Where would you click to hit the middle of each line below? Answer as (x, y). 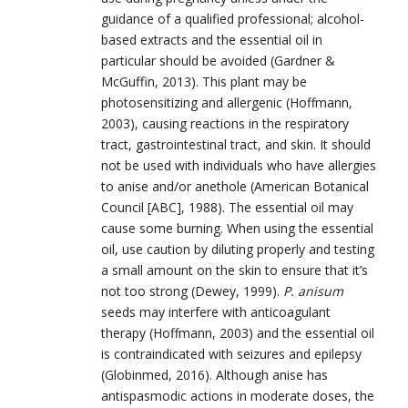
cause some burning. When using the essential (237, 228)
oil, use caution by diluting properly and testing (238, 249)
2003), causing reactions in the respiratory (225, 123)
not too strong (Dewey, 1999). (192, 291)
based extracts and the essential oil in (212, 39)
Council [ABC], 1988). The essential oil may (227, 207)
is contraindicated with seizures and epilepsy (231, 353)
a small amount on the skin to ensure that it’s (235, 270)
